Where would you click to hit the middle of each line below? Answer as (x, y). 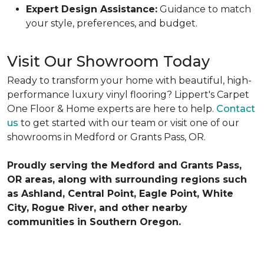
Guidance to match (204, 9)
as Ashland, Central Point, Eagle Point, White (120, 194)
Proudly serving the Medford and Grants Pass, (124, 165)
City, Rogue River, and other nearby (97, 208)
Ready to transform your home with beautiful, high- (129, 80)
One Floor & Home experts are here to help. (112, 109)
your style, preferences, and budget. (112, 23)
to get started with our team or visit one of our (129, 123)
